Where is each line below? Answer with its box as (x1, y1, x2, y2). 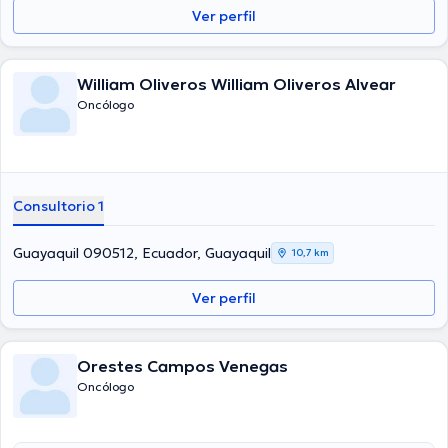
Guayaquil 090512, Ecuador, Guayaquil (13, 244, 271, 262)
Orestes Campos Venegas (77, 356, 288, 376)
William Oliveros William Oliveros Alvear (77, 74, 396, 94)
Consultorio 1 (13, 197, 104, 215)
